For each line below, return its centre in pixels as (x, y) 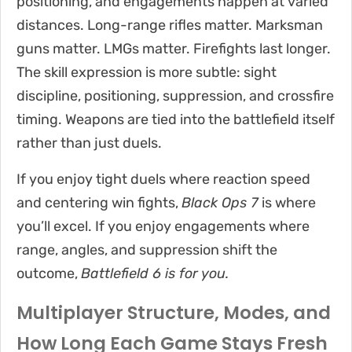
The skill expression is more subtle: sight (147, 72)
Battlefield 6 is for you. (155, 273)
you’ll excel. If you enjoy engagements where (163, 226)
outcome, (49, 273)
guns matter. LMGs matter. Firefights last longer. (174, 48)
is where (289, 202)
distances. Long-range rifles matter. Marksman (170, 25)
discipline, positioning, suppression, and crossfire (175, 95)
